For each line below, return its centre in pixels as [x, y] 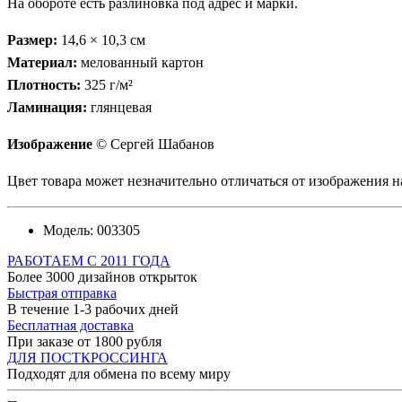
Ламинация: [47, 107]
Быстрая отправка [62, 293]
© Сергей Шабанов [153, 144]
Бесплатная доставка [70, 325]
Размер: [32, 39]
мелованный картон [140, 62]
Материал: [42, 62]
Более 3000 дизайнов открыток [102, 276]
